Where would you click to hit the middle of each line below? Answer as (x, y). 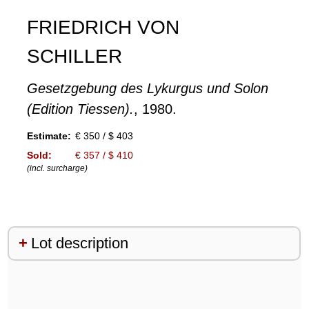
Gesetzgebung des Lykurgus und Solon (147, 88)
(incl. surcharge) (57, 168)
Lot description (79, 243)
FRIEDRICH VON (103, 27)
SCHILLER (74, 56)
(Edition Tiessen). (80, 109)
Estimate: (49, 136)
